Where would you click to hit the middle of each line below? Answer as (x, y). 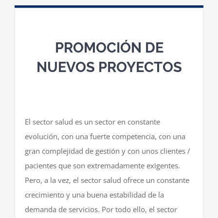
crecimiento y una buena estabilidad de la (94, 195)
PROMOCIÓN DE (109, 48)
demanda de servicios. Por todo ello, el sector (101, 209)
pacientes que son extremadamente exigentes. (102, 166)
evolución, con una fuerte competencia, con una (105, 136)
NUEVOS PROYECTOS (109, 67)
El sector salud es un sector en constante (92, 122)
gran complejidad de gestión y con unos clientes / (108, 151)
